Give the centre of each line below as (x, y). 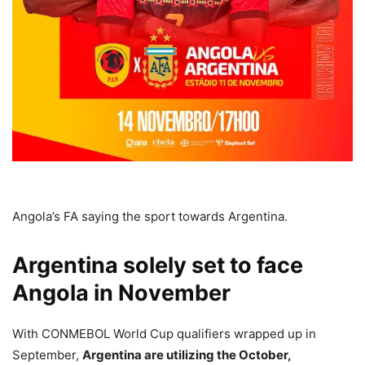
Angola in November (121, 292)
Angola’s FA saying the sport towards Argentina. (150, 216)
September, (47, 354)
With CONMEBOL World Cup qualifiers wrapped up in (164, 333)
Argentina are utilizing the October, (187, 354)
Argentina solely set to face (158, 265)
